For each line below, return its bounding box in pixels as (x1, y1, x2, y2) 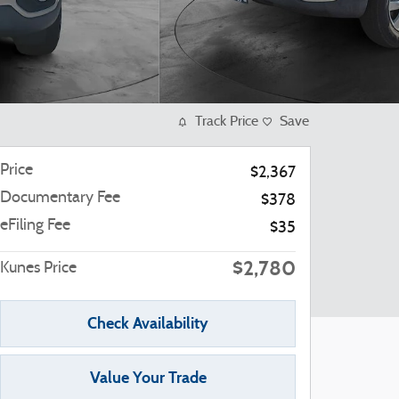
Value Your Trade (89, 368, 207, 388)
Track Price (195, 115, 258, 129)
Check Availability (87, 313, 208, 334)
